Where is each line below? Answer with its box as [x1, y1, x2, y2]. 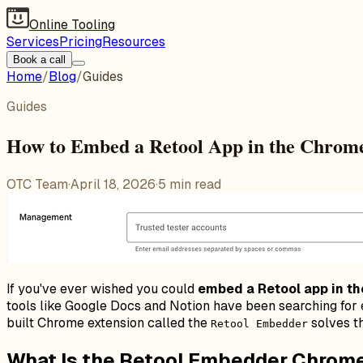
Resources [102, 33, 165, 50]
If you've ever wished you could [6, 280, 198, 297]
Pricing [59, 33, 102, 50]
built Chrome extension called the [6, 314, 211, 331]
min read [166, 175, 221, 193]
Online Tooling [29, 16, 115, 33]
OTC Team [6, 175, 68, 193]
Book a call [13, 53, 66, 66]
